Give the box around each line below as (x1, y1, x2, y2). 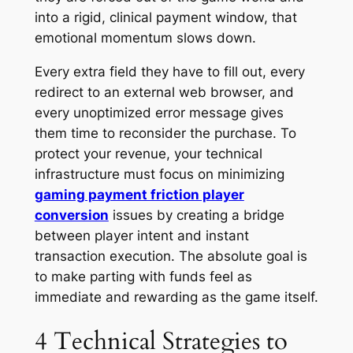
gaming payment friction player (34, 186, 244, 203)
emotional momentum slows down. (34, 29, 256, 46)
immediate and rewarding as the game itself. (34, 288, 318, 305)
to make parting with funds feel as (34, 268, 252, 284)
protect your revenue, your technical (34, 145, 262, 162)
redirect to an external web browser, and (34, 84, 294, 100)
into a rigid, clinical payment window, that (34, 9, 297, 25)
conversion (34, 206, 109, 223)
